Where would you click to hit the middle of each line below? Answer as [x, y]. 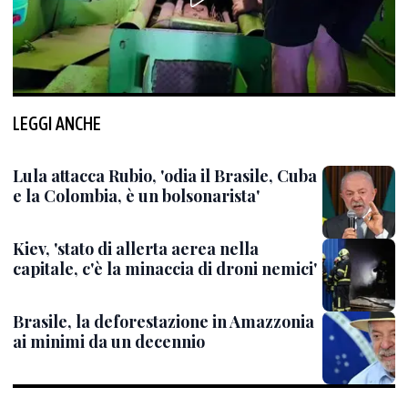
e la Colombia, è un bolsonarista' [136, 196]
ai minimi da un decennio [109, 342]
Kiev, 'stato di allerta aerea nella [136, 249]
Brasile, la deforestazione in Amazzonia [163, 321]
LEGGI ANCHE [57, 123]
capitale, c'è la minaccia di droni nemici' [165, 269]
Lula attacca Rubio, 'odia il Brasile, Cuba [165, 176]
